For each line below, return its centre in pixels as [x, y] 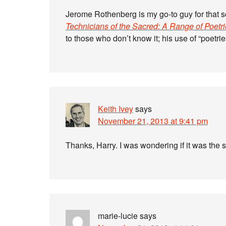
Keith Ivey [116, 109]
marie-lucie [118, 216]
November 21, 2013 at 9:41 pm [153, 121]
